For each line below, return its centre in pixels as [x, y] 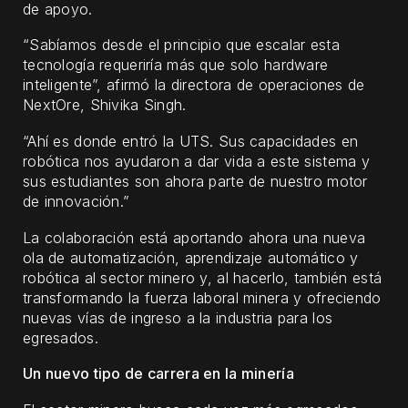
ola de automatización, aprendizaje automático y [191, 257]
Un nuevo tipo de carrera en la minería [158, 374]
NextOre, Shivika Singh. [105, 105]
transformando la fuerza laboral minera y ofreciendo [202, 297]
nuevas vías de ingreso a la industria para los [178, 317]
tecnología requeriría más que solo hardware [176, 65]
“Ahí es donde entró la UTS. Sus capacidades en [191, 141]
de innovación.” [76, 201]
